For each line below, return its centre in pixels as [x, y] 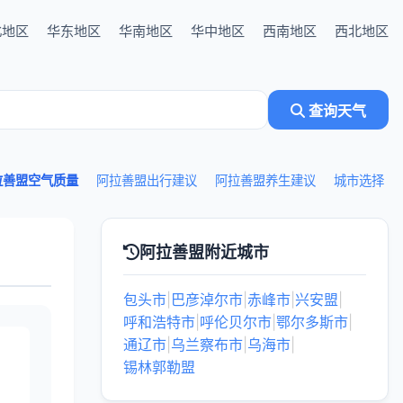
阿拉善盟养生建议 [265, 180]
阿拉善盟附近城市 [204, 252]
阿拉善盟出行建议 [147, 180]
